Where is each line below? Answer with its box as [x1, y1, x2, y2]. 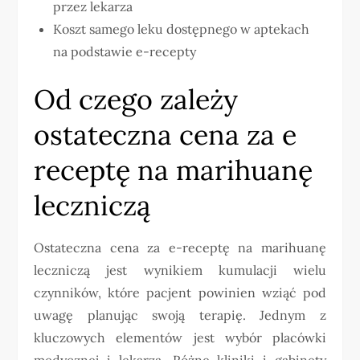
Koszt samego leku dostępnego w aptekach [53, 20, 310, 37]
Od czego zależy [34, 81, 239, 117]
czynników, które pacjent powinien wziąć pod [34, 284, 326, 301]
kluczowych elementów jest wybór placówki [34, 329, 326, 346]
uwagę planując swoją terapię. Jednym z [34, 306, 326, 323]
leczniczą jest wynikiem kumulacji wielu [34, 261, 326, 278]
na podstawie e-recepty [53, 43, 197, 59]
